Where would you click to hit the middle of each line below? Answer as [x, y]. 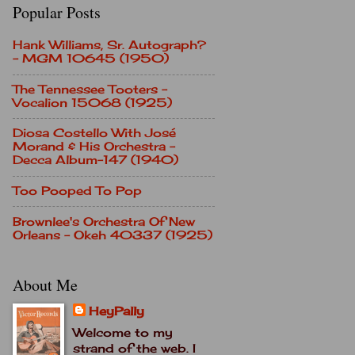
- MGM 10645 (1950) [91, 59]
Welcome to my [123, 333]
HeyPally [117, 311]
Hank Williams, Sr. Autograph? [109, 46]
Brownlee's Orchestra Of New [104, 221]
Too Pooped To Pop [77, 191]
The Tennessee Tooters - [90, 89]
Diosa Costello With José [94, 134]
